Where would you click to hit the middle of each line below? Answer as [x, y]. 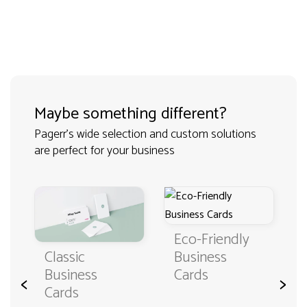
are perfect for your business [105, 151]
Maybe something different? [131, 114]
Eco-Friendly [212, 240]
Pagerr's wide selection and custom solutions [145, 134]
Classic [65, 257]
